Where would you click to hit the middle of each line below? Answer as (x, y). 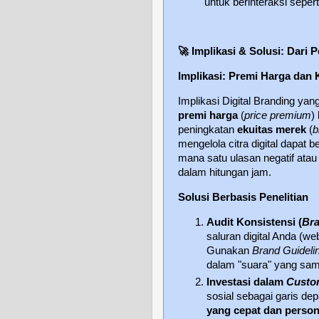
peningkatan (208, 130)
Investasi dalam (246, 282)
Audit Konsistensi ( (254, 222)
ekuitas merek (272, 130)
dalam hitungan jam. (225, 173)
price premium (278, 116)
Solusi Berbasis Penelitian (243, 197)
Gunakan (229, 250)
